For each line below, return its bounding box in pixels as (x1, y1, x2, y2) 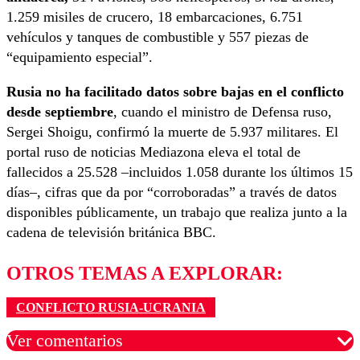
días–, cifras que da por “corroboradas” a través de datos (6, 184, 337, 201)
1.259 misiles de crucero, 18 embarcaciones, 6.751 (6, 9, 303, 26)
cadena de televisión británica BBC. (6, 224, 216, 241)
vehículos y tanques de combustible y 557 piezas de (6, 29, 309, 46)
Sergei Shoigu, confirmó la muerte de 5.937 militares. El (6, 124, 338, 141)
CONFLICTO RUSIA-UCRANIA (16, 300, 206, 314)
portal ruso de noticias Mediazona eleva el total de (6, 144, 301, 161)
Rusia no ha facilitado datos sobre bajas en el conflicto (6, 84, 344, 100)
